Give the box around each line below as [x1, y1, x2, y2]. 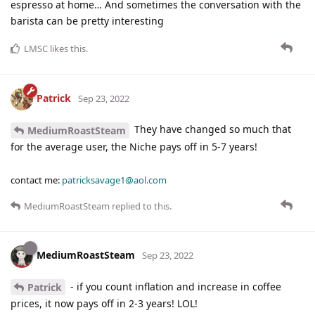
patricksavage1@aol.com [62, 173, 167, 186]
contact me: [11, 173, 62, 186]
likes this [48, 41, 86, 55]
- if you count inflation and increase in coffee [67, 279, 281, 293]
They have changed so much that [131, 122, 291, 136]
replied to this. [110, 199, 172, 212]
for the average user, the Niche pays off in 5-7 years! [11, 139, 257, 153]
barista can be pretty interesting [11, 13, 164, 27]
